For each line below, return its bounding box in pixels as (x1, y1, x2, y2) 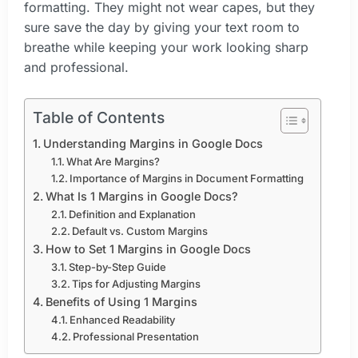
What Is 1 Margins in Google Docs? (45, 189, 238, 203)
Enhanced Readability (70, 312, 176, 326)
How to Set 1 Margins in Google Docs (45, 241, 251, 256)
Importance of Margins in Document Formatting (70, 171, 304, 185)
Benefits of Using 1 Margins (45, 294, 197, 308)
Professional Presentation (73, 329, 200, 343)
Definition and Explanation (69, 207, 197, 221)
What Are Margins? (66, 154, 161, 168)
